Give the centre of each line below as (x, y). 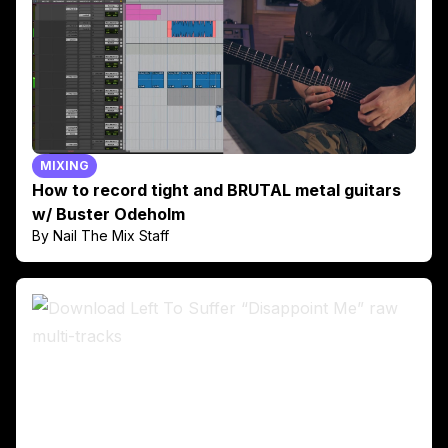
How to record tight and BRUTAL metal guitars (216, 190)
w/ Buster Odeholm (108, 214)
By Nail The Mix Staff (100, 236)
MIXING (64, 166)
